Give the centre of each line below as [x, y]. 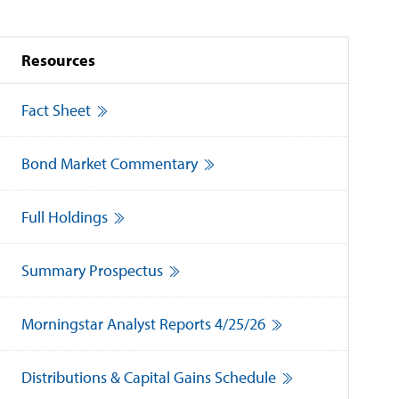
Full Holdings [65, 217]
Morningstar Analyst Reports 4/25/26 [144, 324]
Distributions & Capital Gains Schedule [149, 377]
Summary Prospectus [93, 270]
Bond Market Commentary [110, 163]
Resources [59, 60]
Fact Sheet [57, 110]
